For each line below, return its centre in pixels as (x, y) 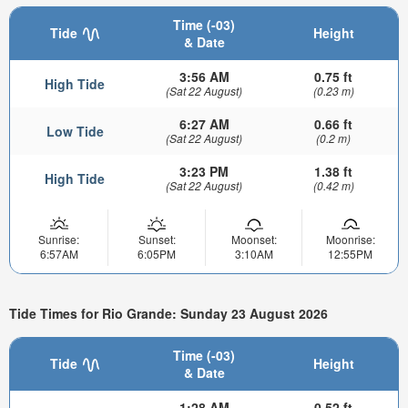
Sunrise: (59, 240)
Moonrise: (350, 240)
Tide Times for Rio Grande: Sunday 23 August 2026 (168, 313)
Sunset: (157, 240)
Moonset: (254, 240)
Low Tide (75, 132)
